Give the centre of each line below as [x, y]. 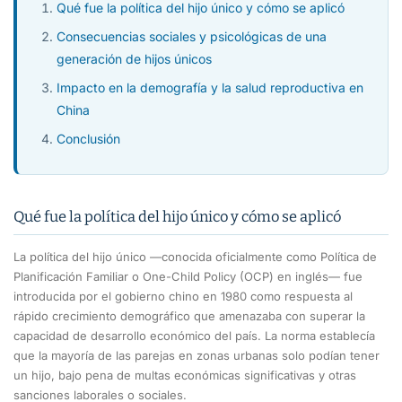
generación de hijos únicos [134, 58]
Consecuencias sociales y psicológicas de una [192, 36]
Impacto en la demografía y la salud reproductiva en [210, 87]
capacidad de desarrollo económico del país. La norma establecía [194, 335]
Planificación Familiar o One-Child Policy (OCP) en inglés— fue [188, 276]
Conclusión [88, 138]
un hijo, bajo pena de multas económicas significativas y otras [185, 375]
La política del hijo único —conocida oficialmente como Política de [195, 256]
